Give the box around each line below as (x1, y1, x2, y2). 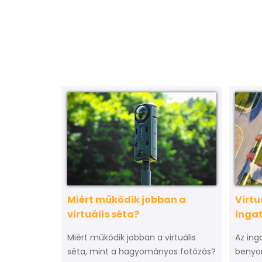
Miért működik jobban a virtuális (67, 232, 196, 244)
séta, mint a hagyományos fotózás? (67, 246, 216, 258)
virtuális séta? (67, 208, 140, 222)
